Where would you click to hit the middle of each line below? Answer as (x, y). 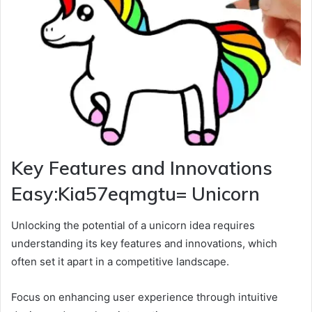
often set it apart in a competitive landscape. (120, 261)
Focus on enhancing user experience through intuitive (145, 297)
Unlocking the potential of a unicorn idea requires (133, 225)
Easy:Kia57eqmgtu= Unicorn (135, 194)
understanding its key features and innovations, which (144, 243)
